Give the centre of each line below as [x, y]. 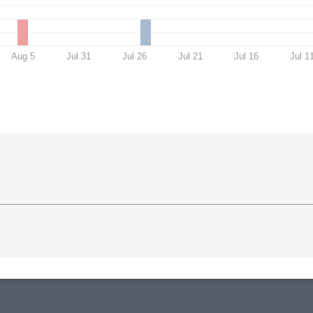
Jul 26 [135, 56]
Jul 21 [191, 56]
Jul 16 [247, 56]
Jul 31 [79, 56]
